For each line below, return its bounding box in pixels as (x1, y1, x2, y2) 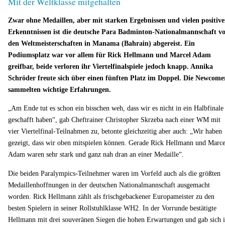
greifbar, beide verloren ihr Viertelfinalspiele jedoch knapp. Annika (8, 62, 213, 70)
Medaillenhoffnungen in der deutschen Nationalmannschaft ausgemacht (8, 180, 210, 189)
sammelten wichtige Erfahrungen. (8, 85, 111, 93)
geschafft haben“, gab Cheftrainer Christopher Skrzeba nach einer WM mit (8, 116, 220, 124)
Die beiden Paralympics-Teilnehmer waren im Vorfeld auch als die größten (8, 169, 220, 177)
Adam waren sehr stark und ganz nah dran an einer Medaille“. (8, 150, 184, 159)
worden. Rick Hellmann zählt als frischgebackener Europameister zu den (8, 192, 214, 200)
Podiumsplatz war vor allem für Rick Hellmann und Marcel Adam (8, 50, 211, 59)
